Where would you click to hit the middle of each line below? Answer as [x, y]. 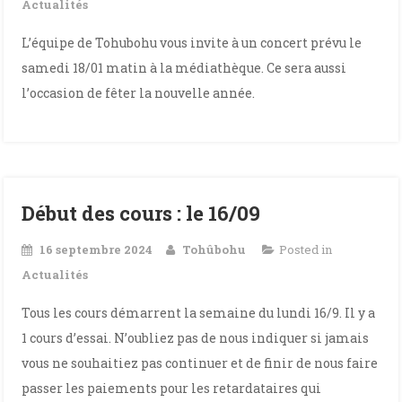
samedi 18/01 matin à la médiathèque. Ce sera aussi [184, 67]
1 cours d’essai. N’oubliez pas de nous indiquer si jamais [196, 337]
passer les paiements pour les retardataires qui [172, 388]
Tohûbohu [214, 249]
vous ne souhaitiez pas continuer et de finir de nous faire [200, 363]
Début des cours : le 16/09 [141, 213]
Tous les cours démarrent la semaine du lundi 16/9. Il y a [199, 312]
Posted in [306, 249]
